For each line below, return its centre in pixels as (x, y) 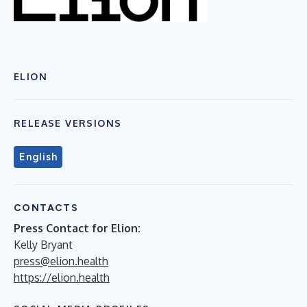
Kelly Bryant (43, 244)
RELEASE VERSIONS (68, 123)
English (38, 157)
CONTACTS (46, 208)
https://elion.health (62, 277)
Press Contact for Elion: (77, 228)
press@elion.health (61, 261)
